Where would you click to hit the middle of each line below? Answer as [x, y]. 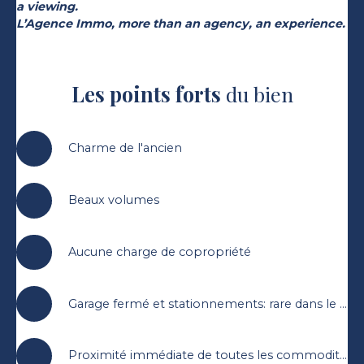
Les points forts [146, 93]
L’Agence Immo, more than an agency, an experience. [181, 23]
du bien [257, 93]
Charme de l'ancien [125, 148]
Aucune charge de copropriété [159, 251]
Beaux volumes [113, 200]
